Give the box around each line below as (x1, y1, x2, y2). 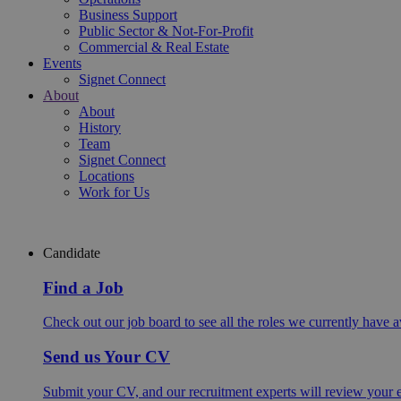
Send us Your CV (43, 347, 170, 367)
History (79, 120, 121, 135)
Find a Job (43, 277, 124, 297)
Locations (79, 168, 134, 183)
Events (43, 55, 81, 71)
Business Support (79, 7, 177, 22)
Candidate (43, 245, 100, 260)
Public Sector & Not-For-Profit (79, 23, 253, 38)
